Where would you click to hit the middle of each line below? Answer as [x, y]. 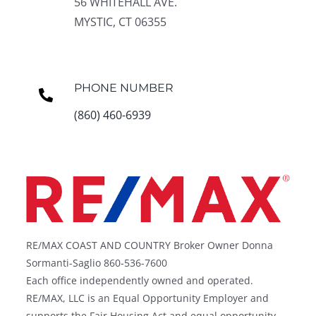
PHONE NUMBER [123, 87]
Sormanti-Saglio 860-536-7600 [97, 263]
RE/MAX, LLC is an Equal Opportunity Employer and [148, 298]
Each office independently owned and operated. [140, 281]
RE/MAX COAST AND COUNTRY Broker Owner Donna [150, 245]
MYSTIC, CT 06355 [120, 22]
